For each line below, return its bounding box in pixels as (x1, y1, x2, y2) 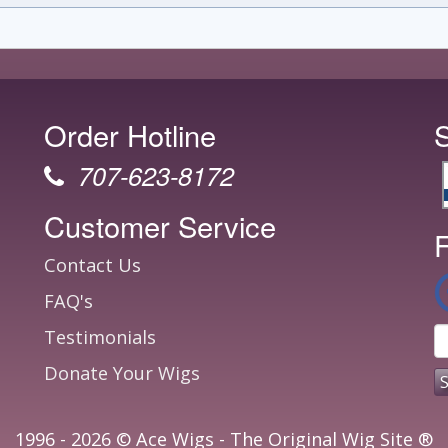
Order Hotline (44, 114, 216, 155)
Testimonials (44, 325, 156, 349)
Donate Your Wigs (44, 361, 200, 385)
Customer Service (44, 205, 276, 246)
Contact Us (44, 253, 141, 277)
